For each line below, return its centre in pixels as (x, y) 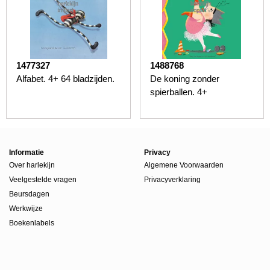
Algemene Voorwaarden (184, 165)
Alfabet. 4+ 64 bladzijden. (65, 78)
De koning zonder (184, 78)
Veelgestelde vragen (43, 179)
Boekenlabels (32, 223)
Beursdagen (29, 194)
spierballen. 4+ (178, 92)
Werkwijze (26, 208)
